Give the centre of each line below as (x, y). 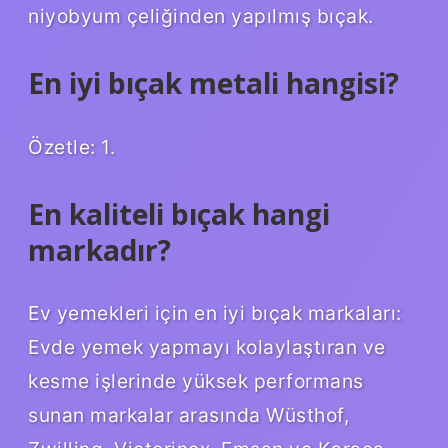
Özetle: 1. (71, 146)
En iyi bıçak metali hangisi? (213, 82)
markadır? (99, 249)
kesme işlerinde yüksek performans (196, 381)
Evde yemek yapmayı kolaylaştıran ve (207, 347)
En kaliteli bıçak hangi (179, 213)
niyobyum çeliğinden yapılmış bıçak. (201, 15)
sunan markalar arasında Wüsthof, (188, 415)
